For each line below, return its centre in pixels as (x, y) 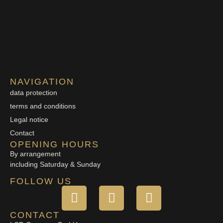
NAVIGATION (42, 81)
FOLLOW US (41, 181)
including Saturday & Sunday (55, 164)
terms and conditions (43, 106)
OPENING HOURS (55, 144)
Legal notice (29, 119)
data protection (34, 92)
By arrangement (35, 154)
